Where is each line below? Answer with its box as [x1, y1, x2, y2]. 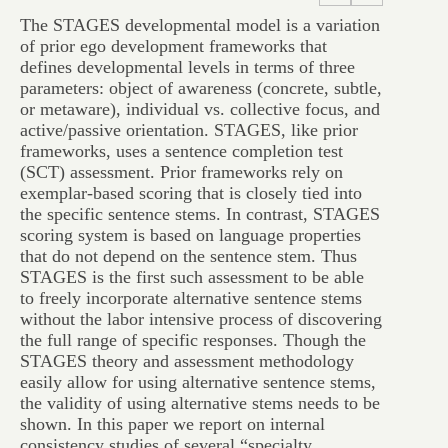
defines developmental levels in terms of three [20, 57, 355, 77]
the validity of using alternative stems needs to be [20, 393, 380, 413]
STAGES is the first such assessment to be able [20, 267, 364, 287]
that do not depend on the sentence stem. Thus [20, 246, 357, 266]
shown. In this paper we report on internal [20, 414, 325, 434]
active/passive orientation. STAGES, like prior [20, 120, 358, 140]
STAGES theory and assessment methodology [20, 351, 354, 371]
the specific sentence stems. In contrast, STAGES [20, 204, 380, 224]
